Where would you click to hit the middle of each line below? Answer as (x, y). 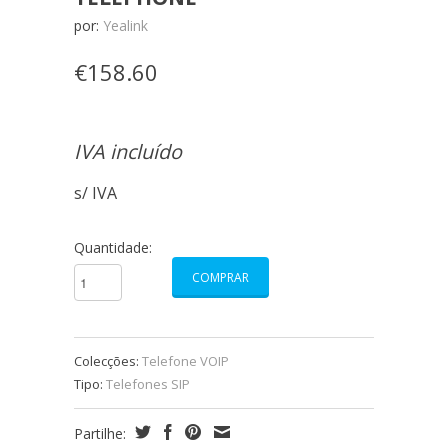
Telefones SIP (148, 383)
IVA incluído (128, 151)
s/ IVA (95, 192)
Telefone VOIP (185, 360)
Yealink (125, 25)
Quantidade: (113, 247)
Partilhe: (102, 433)
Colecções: (106, 360)
